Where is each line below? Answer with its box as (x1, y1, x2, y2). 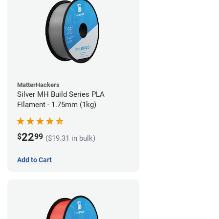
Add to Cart (17, 156, 52, 164)
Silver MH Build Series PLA (17, 90, 105, 99)
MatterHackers (17, 81, 60, 89)
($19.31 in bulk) (45, 133, 95, 143)
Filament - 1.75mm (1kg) (17, 100, 96, 109)
